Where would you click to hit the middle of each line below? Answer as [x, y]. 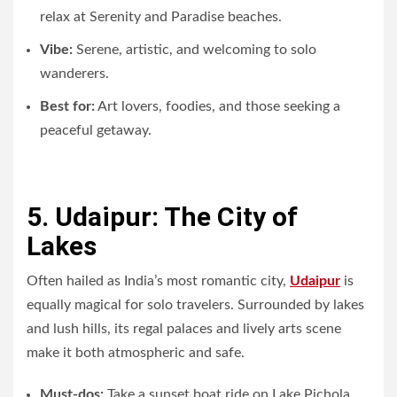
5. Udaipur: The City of [162, 216]
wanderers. [74, 73]
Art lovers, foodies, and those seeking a [218, 106]
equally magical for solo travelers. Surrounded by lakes [195, 304]
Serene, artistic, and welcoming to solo [195, 49]
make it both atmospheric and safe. [136, 352]
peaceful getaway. [96, 130]
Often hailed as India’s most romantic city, [158, 280]
